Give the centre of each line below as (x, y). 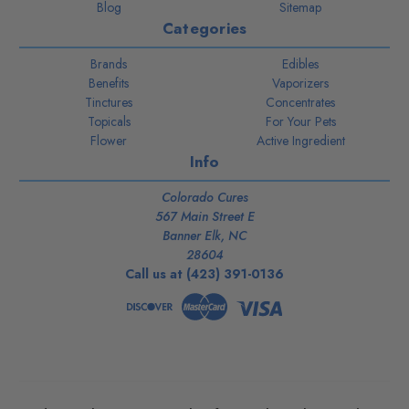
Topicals (109, 122)
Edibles (300, 64)
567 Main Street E (204, 217)
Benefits (109, 84)
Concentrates (300, 103)
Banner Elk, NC (204, 236)
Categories (204, 29)
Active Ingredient (300, 141)
